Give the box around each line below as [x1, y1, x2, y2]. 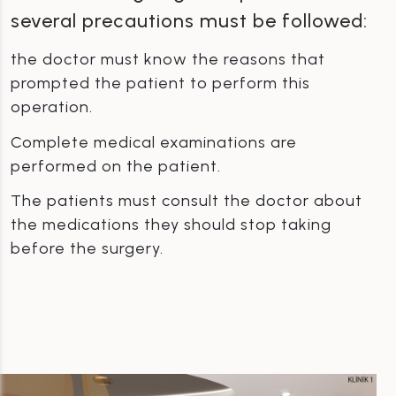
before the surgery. [11, 239, 164, 259]
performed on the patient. [11, 156, 221, 176]
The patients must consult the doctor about [11, 191, 362, 211]
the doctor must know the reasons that [11, 49, 325, 69]
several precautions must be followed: [11, 8, 368, 33]
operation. [11, 96, 93, 117]
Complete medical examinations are [11, 132, 297, 152]
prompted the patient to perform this [11, 72, 310, 93]
